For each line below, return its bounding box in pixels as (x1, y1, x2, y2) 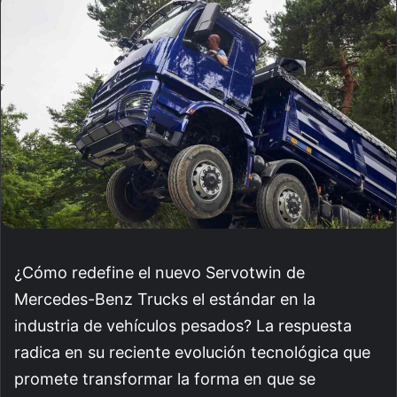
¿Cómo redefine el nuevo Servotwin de (14, 262, 305, 282)
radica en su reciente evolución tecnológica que (14, 342, 370, 362)
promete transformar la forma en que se (14, 369, 315, 388)
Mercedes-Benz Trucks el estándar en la (14, 289, 315, 308)
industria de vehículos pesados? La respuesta (14, 315, 352, 335)
